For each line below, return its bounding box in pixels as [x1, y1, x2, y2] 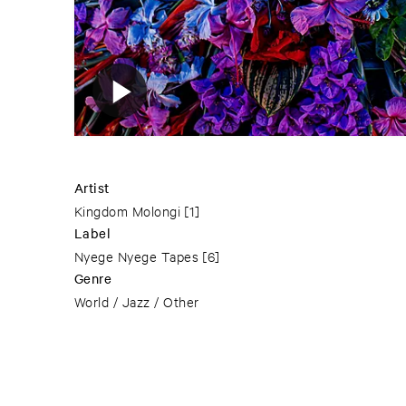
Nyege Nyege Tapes [74, 247, 199, 266]
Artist [74, 179, 110, 198]
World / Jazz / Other [74, 293, 199, 311]
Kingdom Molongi [74, 202, 181, 220]
